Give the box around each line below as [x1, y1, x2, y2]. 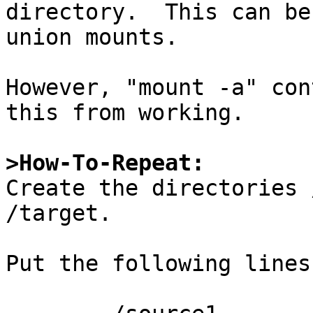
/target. [6, 201, 112, 226]
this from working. [6, 100, 245, 126]
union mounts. [6, 24, 178, 50]
